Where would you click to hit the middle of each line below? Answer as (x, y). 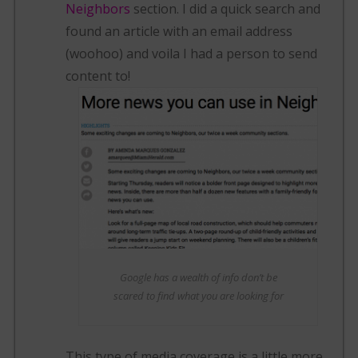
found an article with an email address (179, 32)
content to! (98, 76)
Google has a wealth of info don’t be (198, 277)
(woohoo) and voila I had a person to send (192, 54)
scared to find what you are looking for (198, 295)
